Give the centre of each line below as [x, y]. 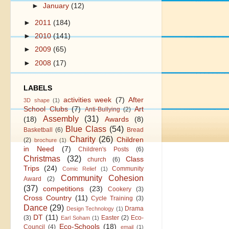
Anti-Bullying [102, 109]
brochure [45, 140]
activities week [87, 100]
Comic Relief [79, 168]
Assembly [61, 118]
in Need [39, 149]
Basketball [38, 130]
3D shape [37, 100]
